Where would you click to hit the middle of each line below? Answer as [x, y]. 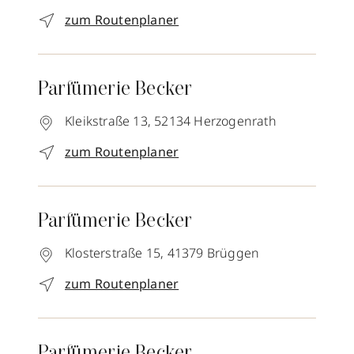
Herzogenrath [235, 121]
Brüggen [233, 253]
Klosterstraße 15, [115, 253]
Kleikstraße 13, [108, 121]
